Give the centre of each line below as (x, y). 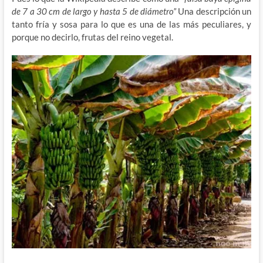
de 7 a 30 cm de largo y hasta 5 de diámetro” (95, 11)
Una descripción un (215, 11)
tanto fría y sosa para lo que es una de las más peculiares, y (131, 24)
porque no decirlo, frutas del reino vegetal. (92, 37)
